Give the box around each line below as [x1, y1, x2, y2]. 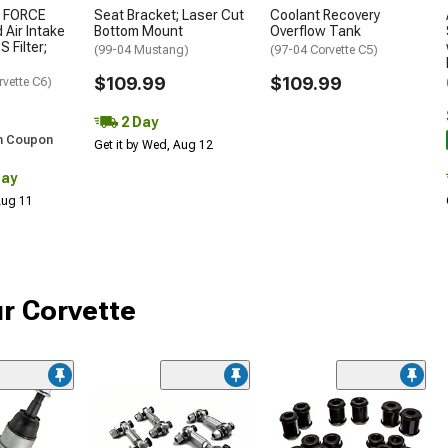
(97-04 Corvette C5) [270, 43, 378, 58]
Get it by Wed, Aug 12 [94, 138, 213, 153]
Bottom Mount [94, 23, 183, 40]
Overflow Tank [270, 23, 361, 40]
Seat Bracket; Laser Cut [94, 7, 244, 24]
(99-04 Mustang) [94, 43, 189, 58]
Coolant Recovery [270, 7, 380, 24]
